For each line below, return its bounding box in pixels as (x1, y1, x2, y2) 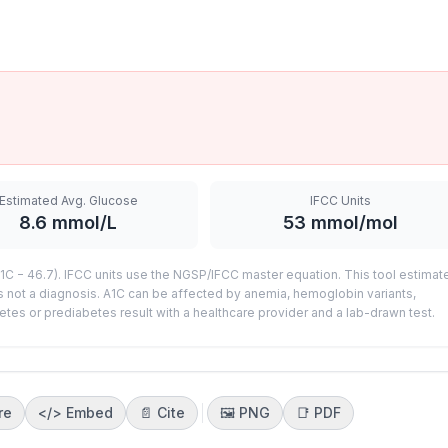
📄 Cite (139, 404, 185, 421)
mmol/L (47, 212, 117, 233)
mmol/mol (305, 212, 398, 233)
